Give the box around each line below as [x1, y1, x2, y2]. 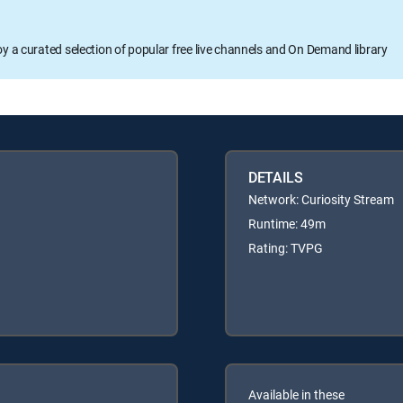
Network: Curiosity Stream [248, 190, 394, 208]
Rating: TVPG [248, 238, 323, 256]
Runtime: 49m [248, 214, 326, 232]
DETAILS [248, 166, 303, 187]
